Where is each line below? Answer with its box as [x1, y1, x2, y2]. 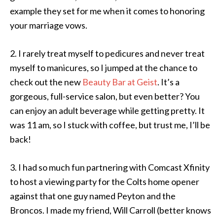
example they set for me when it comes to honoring [10, 5, 205, 16]
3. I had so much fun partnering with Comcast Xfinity [10, 162, 210, 173]
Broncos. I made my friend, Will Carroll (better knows [10, 205, 211, 216]
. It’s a [157, 76, 180, 87]
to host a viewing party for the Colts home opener [10, 176, 199, 187]
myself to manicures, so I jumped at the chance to [10, 62, 197, 73]
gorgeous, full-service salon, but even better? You [10, 91, 200, 102]
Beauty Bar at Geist [82, 76, 157, 87]
